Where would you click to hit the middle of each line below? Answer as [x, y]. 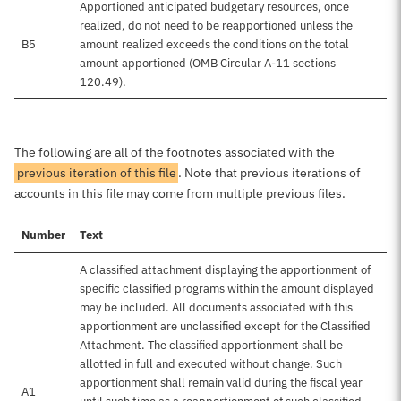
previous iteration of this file [96, 173]
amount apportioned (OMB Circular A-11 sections [208, 63]
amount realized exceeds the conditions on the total [214, 44]
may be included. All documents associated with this [216, 307]
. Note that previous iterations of [270, 173]
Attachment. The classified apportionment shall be [211, 345]
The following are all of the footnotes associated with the [175, 152]
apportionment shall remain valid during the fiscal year [221, 383]
